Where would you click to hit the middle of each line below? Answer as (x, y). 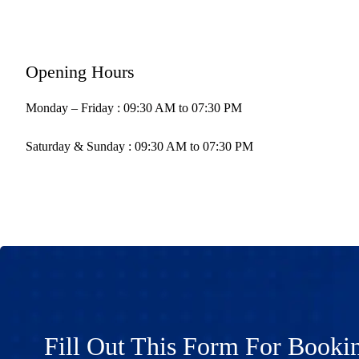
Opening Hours (80, 71)
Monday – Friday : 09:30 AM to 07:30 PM (134, 107)
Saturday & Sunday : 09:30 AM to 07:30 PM (139, 146)
